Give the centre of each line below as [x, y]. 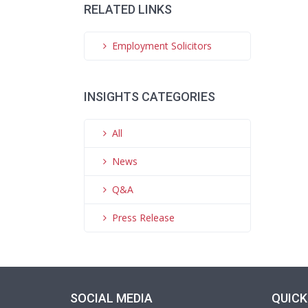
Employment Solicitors [162, 46]
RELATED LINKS [128, 9]
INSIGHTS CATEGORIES [150, 97]
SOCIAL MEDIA [111, 298]
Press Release [143, 218]
